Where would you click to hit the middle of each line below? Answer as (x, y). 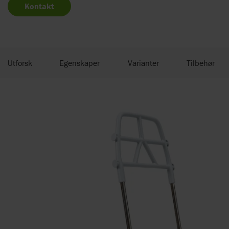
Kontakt (39, 6)
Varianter (143, 63)
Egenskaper (79, 63)
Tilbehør (201, 63)
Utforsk (20, 63)
